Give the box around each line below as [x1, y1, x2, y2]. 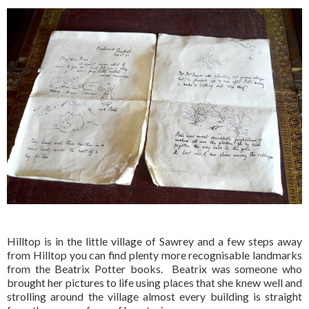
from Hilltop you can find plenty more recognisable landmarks [7, 248, 302, 262]
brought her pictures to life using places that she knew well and [7, 276, 302, 290]
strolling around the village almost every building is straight [7, 290, 302, 303]
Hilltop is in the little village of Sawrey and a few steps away [7, 235, 302, 248]
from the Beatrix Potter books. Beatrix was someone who [7, 262, 302, 276]
